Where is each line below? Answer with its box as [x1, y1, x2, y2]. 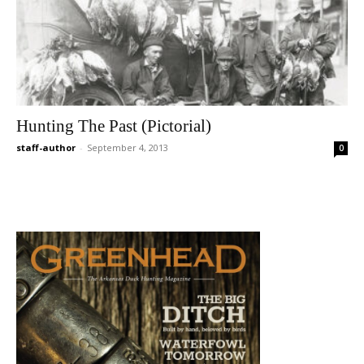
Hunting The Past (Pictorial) [16, 116, 211, 136]
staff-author [16, 141, 76, 154]
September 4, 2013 [87, 141, 168, 154]
